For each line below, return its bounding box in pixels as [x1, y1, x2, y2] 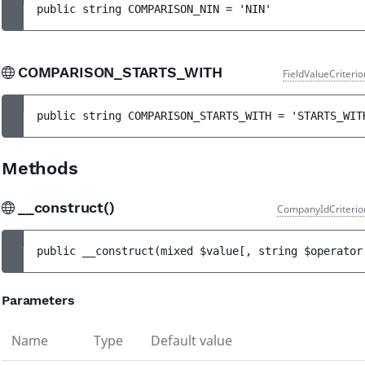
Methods [2, 158, 78, 178]
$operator [304, 244, 363, 257]
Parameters [2, 292, 75, 308]
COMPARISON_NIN [128, 2, 219, 15]
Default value [151, 332, 232, 350]
